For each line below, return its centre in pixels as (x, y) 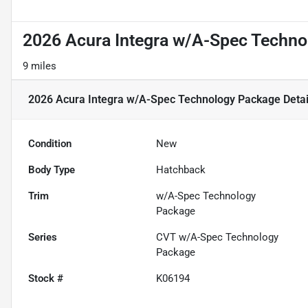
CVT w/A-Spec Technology (218, 238)
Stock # (46, 279)
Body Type (52, 170)
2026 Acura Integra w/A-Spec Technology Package (154, 100)
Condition (50, 144)
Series (43, 238)
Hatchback (181, 170)
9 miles (40, 66)
